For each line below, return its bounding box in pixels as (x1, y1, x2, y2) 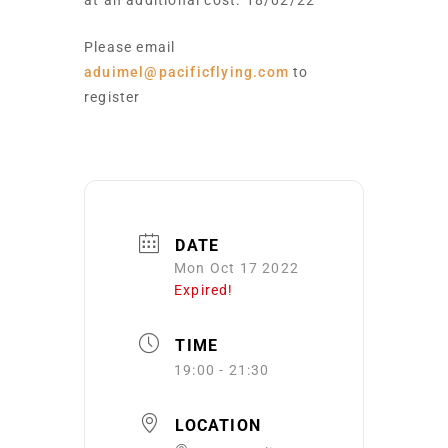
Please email (84, 39, 176, 56)
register (84, 89, 141, 106)
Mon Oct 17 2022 (174, 260, 299, 277)
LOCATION (175, 415, 262, 435)
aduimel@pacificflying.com (84, 64, 289, 81)
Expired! (174, 282, 234, 299)
